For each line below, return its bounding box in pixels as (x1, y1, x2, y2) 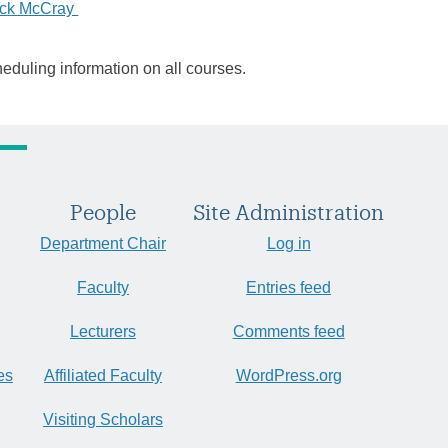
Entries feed (246, 279, 332, 297)
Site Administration (193, 200, 385, 225)
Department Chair (39, 235, 166, 253)
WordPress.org (235, 367, 342, 385)
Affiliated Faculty (43, 367, 162, 385)
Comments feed (232, 323, 345, 341)
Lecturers (69, 323, 136, 341)
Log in (266, 235, 311, 253)
